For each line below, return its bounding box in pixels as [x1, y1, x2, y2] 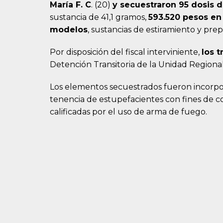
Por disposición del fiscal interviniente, [50, 47, 202, 57]
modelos [50, 25, 88, 35]
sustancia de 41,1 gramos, [50, 12, 148, 22]
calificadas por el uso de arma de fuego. [50, 107, 207, 117]
